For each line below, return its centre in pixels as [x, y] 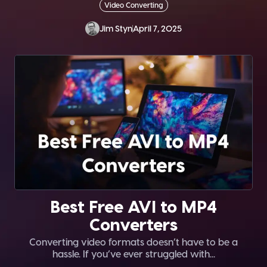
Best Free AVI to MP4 [133, 206]
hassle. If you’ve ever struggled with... [133, 253]
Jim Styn [116, 29]
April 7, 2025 [157, 29]
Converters [133, 223]
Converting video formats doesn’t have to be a [133, 241]
